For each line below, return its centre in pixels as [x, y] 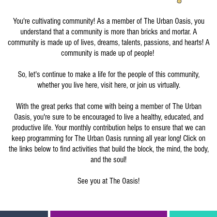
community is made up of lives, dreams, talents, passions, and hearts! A [108, 42]
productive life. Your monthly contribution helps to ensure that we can [108, 128]
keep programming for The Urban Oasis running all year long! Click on [108, 138]
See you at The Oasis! [108, 181]
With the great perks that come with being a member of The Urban [108, 106]
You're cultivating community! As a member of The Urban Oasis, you [108, 21]
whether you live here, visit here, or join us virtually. [108, 85]
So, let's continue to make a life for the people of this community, [108, 74]
